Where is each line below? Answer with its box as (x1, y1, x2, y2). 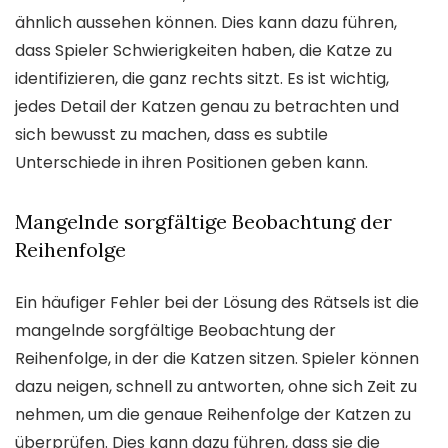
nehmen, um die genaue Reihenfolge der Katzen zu (15, 402, 411, 426)
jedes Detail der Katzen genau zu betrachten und (15, 94, 399, 118)
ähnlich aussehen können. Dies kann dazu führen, (15, 10, 397, 34)
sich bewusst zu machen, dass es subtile (15, 122, 328, 146)
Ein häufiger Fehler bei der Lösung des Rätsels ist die (15, 290, 419, 314)
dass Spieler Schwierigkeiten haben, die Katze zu (15, 38, 392, 62)
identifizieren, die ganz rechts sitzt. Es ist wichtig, (15, 66, 389, 90)
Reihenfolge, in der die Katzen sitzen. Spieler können (15, 346, 419, 370)
